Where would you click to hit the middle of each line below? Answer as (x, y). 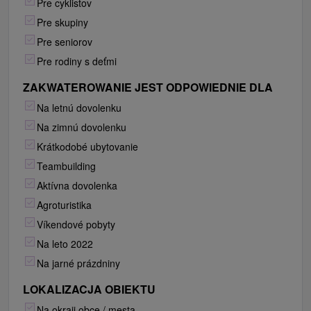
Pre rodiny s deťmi (77, 61)
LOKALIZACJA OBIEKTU (89, 289)
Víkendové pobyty (76, 225)
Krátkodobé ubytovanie (87, 147)
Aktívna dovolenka (77, 186)
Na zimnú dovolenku (82, 127)
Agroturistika (64, 205)
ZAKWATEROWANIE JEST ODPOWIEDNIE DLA (148, 87)
